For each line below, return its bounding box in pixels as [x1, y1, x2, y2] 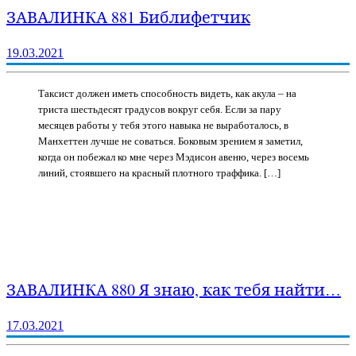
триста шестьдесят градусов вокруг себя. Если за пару [38, 103, 281, 115]
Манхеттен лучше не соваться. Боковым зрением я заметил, [38, 134, 303, 147]
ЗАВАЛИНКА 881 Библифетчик [6, 6, 250, 28]
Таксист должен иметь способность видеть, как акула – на [38, 87, 296, 99]
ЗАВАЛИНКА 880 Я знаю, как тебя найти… [6, 279, 341, 301]
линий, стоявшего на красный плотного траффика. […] [38, 166, 281, 179]
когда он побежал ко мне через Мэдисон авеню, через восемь [38, 150, 309, 163]
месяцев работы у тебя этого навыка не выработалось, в [38, 118, 288, 131]
